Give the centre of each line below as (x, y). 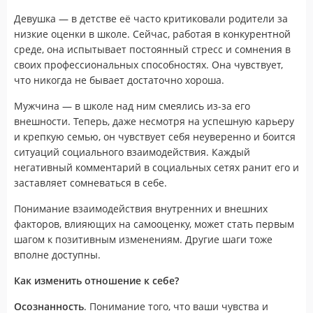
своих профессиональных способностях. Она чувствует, (148, 64)
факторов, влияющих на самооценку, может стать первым (154, 224)
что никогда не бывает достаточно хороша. (119, 80)
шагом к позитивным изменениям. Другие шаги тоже (143, 239)
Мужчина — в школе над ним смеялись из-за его (132, 105)
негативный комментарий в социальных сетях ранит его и (156, 167)
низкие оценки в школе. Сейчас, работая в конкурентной (152, 34)
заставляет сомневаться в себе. (90, 182)
